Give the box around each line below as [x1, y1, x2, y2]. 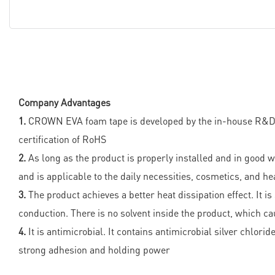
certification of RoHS [18, 133, 106, 146]
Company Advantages [18, 96, 110, 109]
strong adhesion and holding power [18, 243, 170, 257]
